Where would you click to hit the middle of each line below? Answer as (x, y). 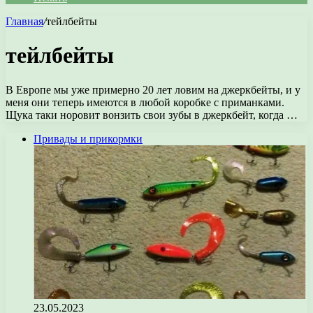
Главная (24, 21)
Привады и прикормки (88, 138)
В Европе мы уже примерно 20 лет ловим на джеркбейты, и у (153, 89)
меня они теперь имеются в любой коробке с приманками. (145, 102)
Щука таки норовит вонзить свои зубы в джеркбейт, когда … (152, 115)
